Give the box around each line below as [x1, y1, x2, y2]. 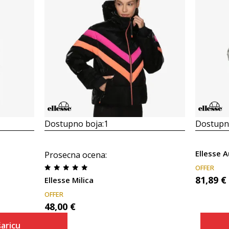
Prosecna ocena [44, 149, 105, 161]
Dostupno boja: [44, 118, 104, 129]
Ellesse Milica [44, 175, 94, 185]
